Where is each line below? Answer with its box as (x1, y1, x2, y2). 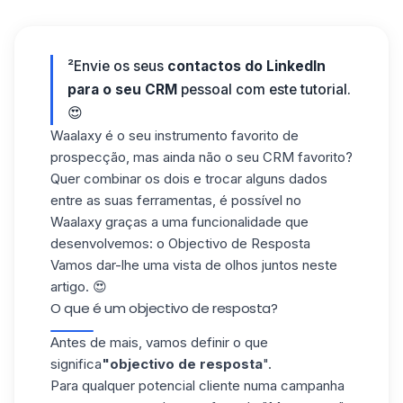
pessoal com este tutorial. (177, 81, 351, 98)
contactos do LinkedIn (164, 58, 326, 75)
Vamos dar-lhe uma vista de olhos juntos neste (50, 256, 337, 273)
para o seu (67, 81, 141, 98)
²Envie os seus (67, 58, 164, 75)
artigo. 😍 (50, 278, 107, 295)
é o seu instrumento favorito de (102, 127, 299, 144)
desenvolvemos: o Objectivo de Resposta (50, 235, 310, 252)
